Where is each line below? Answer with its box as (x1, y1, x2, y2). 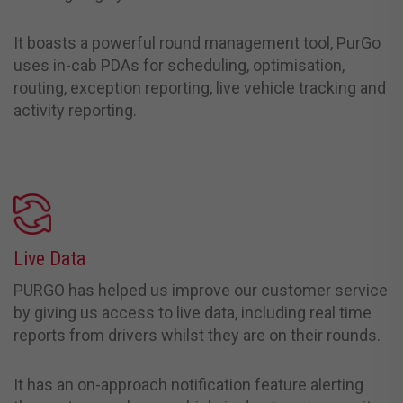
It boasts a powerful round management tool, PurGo (13, 33, 381, 52)
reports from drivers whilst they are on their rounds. (13, 325, 381, 345)
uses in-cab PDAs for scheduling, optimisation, (13, 56, 345, 75)
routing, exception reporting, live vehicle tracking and (13, 78, 386, 97)
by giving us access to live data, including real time (13, 302, 372, 322)
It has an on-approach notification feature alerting (13, 374, 363, 394)
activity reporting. (13, 101, 137, 120)
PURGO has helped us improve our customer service (13, 280, 388, 300)
